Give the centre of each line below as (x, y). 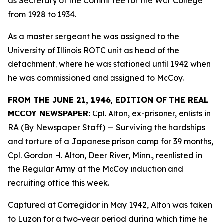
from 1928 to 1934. (42, 14)
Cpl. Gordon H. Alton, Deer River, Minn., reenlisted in (105, 155)
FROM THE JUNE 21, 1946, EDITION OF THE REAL (108, 100)
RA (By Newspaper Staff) (56, 127)
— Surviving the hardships (155, 127)
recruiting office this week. (58, 183)
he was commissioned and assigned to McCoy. (96, 78)
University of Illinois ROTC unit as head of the (94, 50)
